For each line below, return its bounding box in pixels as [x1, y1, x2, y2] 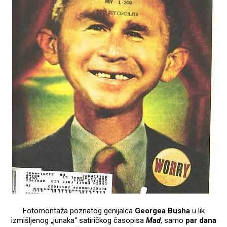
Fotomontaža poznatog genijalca [22, 206, 135, 215]
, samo [160, 215, 185, 225]
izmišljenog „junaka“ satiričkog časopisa [11, 215, 146, 225]
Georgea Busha [134, 206, 190, 215]
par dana [185, 215, 216, 225]
